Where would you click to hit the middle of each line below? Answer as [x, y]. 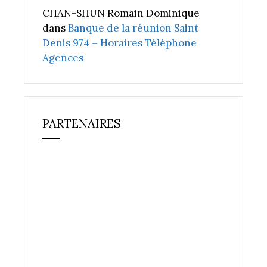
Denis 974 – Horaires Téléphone [119, 43]
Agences [63, 58]
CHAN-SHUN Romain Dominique [121, 13]
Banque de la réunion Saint [133, 28]
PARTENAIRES [82, 123]
